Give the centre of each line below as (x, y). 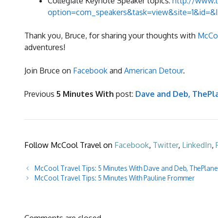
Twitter (165, 145)
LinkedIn (197, 145)
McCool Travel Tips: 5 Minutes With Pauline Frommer (115, 178)
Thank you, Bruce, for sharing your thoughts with (111, 36)
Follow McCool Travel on (69, 145)
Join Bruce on (49, 71)
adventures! (45, 47)
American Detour (154, 71)
